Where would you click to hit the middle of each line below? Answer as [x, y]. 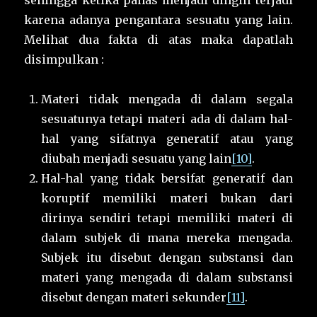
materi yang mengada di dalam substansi [167, 278]
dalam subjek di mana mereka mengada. [167, 238]
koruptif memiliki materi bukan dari [167, 198]
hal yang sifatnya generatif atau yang [167, 139]
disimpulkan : [64, 60]
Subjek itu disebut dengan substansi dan [167, 258]
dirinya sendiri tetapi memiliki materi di [167, 218]
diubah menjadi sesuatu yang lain [137, 159]
